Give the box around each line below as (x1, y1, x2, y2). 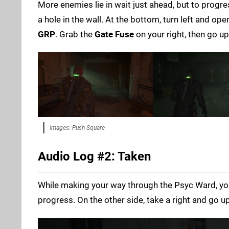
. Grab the (55, 29, 95, 40)
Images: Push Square (50, 124, 105, 131)
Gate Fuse (95, 29, 134, 40)
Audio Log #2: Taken (38, 149, 151, 164)
